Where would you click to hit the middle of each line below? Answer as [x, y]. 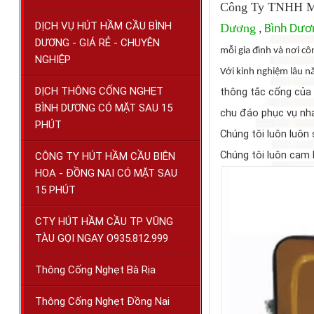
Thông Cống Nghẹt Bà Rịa [95, 270]
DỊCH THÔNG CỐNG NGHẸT [99, 91]
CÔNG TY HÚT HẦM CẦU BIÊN [105, 157]
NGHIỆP [53, 60]
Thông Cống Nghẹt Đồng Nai [102, 302]
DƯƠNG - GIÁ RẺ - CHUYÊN [97, 43]
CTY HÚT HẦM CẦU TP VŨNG [104, 222]
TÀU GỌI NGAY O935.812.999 [102, 239]
